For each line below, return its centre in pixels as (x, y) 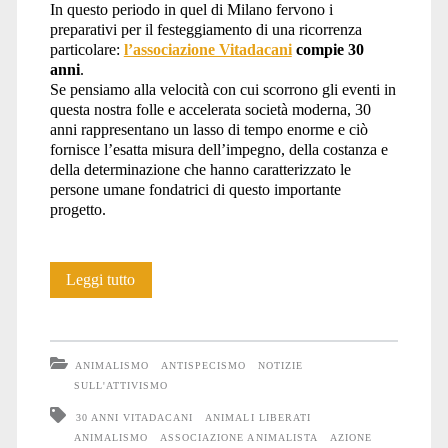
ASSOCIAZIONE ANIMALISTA (238, 437)
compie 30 (329, 49)
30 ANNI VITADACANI (134, 417)
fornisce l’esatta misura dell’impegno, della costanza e (218, 149)
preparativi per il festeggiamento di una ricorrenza (205, 29)
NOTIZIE (281, 365)
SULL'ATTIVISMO (121, 385)
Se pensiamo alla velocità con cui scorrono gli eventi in (222, 89)
